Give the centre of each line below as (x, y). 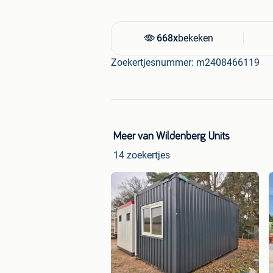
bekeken (195, 38)
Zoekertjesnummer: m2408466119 (185, 63)
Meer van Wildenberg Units (172, 137)
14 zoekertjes (142, 155)
